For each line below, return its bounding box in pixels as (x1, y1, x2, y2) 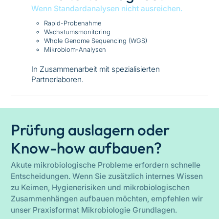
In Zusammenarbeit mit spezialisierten (31, 65, 160, 74)
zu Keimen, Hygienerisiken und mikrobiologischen (11, 183, 190, 193)
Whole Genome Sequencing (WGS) (44, 37, 147, 45)
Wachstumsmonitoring (44, 28, 110, 36)
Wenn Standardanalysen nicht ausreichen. (31, 3, 182, 13)
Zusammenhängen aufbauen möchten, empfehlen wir (11, 194, 203, 204)
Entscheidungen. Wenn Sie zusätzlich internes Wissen (11, 172, 203, 181)
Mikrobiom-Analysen (44, 45, 106, 54)
